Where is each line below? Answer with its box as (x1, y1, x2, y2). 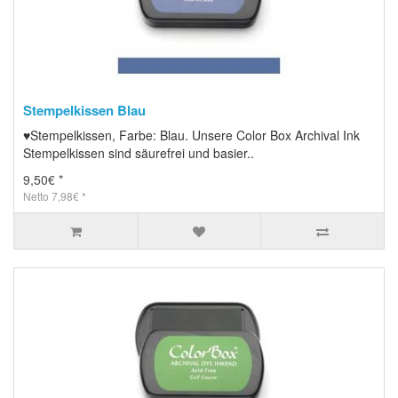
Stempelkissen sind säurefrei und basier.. (23, 143, 254, 162)
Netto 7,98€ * (23, 187, 86, 203)
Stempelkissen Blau (23, 99, 146, 120)
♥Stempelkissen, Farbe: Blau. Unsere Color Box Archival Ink (23, 125, 360, 144)
